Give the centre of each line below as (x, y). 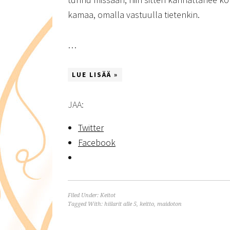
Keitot (108, 195)
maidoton (169, 204)
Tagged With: (86, 204)
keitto (147, 204)
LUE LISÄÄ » (95, 75)
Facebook (97, 142)
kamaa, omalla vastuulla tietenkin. (134, 15)
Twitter (91, 128)
